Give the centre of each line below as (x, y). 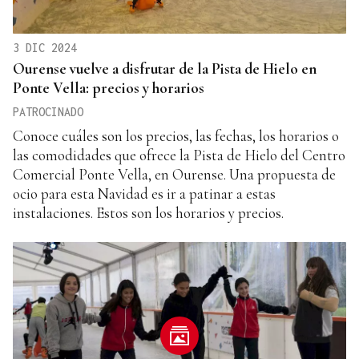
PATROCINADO (48, 111)
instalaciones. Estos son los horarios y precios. (148, 212)
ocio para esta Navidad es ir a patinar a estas (144, 193)
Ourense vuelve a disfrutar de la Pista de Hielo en (165, 68)
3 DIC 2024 (45, 47)
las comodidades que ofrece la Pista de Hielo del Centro (179, 155)
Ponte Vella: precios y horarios (109, 87)
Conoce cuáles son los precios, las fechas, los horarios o (176, 135)
